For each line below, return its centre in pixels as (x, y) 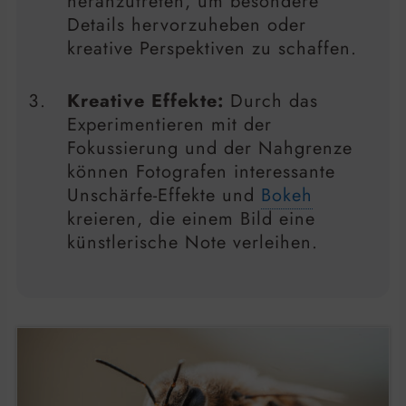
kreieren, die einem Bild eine (191, 218)
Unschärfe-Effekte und (164, 195)
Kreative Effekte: (145, 101)
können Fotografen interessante (201, 171)
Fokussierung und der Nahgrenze (210, 148)
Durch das (271, 101)
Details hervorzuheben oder (187, 24)
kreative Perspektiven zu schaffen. (212, 48)
